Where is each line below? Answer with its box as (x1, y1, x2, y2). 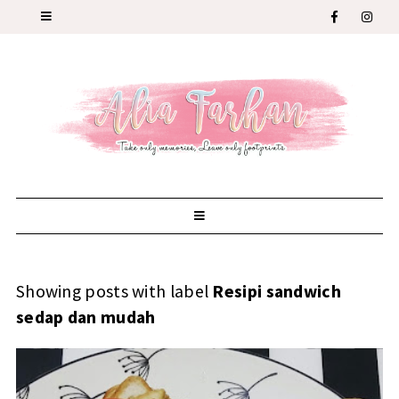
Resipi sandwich (212, 280, 341, 302)
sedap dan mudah (15, 305, 156, 328)
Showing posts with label (15, 280, 213, 302)
